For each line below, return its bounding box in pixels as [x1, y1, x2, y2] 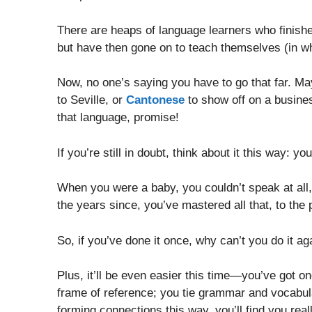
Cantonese [126, 93, 185, 107]
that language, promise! [57, 111, 179, 125]
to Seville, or [57, 93, 126, 107]
